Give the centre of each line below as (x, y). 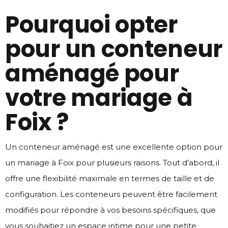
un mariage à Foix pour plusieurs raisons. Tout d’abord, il (112, 162)
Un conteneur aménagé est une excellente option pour (114, 147)
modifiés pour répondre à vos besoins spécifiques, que (110, 210)
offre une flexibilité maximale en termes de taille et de (110, 178)
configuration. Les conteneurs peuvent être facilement (111, 194)
